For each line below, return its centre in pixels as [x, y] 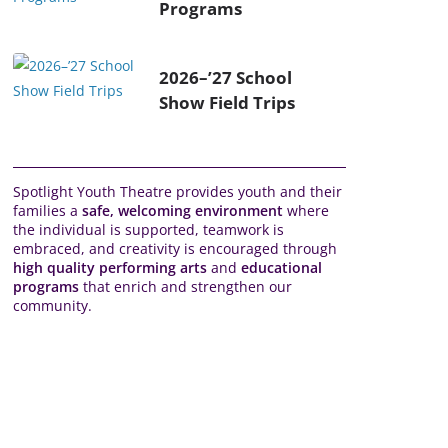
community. [52, 305]
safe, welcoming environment [182, 210]
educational [281, 267]
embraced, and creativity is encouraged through [175, 248]
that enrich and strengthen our [185, 286]
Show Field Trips [227, 102]
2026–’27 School [225, 77]
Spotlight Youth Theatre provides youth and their [177, 191]
